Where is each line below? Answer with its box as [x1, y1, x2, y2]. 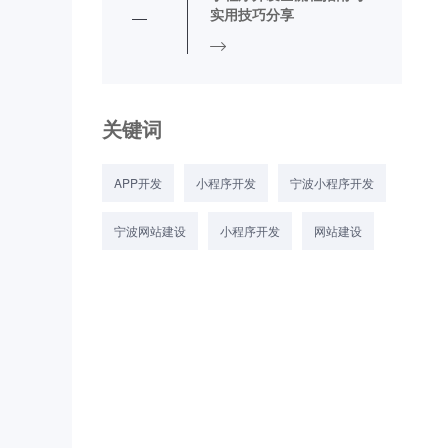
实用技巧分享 [210, 4, 294, 24]
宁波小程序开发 [290, 174, 374, 191]
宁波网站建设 [114, 222, 186, 239]
